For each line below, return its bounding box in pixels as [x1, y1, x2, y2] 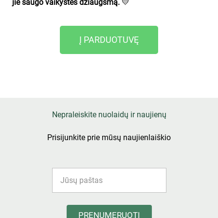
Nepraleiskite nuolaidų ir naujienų [52, 109, 166, 119]
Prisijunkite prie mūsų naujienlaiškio [47, 132, 171, 142]
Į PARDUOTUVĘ [79, 34, 139, 45]
